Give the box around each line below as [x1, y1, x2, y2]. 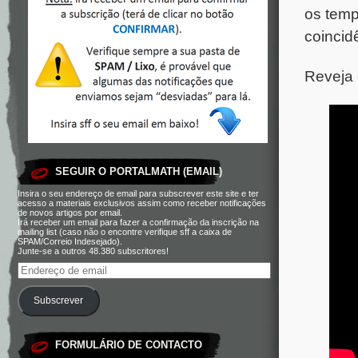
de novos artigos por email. [18, 208, 122, 217]
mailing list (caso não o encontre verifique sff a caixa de [18, 227, 232, 237]
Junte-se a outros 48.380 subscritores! [18, 246, 169, 256]
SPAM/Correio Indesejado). [18, 237, 122, 246]
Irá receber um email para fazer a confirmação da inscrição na [18, 217, 259, 227]
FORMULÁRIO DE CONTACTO [55, 338, 202, 351]
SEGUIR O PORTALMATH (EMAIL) [55, 165, 222, 177]
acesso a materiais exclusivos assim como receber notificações [18, 198, 266, 208]
